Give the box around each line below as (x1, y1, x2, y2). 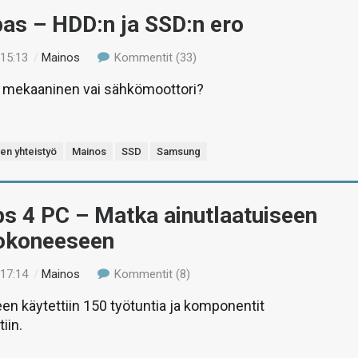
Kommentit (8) (110, 267, 190, 281)
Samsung (157, 145, 201, 157)
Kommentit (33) (110, 50, 197, 65)
